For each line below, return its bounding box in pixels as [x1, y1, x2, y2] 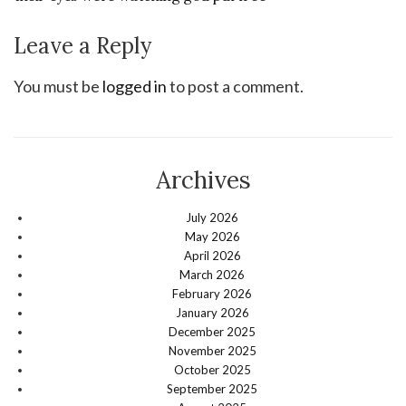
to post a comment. [167, 76, 304, 97]
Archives [155, 165, 251, 196]
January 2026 [175, 305, 249, 321]
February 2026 [172, 286, 252, 302]
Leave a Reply [14, 32, 151, 61]
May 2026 [184, 229, 240, 245]
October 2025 [173, 362, 251, 378]
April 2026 [183, 248, 241, 264]
